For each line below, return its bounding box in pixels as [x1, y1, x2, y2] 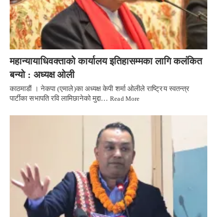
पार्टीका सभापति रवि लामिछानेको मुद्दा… [10, 94, 110, 102]
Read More [110, 95, 140, 102]
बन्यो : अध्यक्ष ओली [10, 69, 75, 80]
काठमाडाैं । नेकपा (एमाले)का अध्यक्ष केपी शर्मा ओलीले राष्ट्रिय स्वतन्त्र [10, 85, 190, 93]
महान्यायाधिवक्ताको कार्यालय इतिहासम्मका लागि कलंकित [10, 56, 202, 66]
